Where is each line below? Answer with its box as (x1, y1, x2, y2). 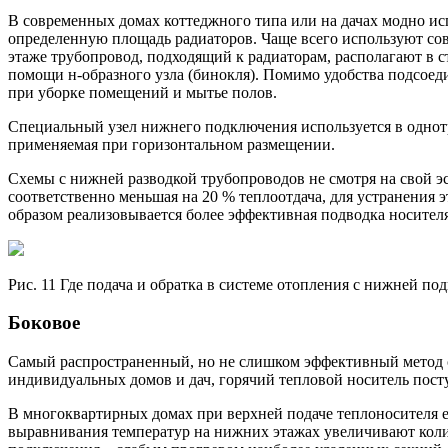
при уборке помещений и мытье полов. (8, 83, 277, 101)
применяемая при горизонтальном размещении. (8, 135, 335, 153)
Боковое (8, 312, 80, 334)
